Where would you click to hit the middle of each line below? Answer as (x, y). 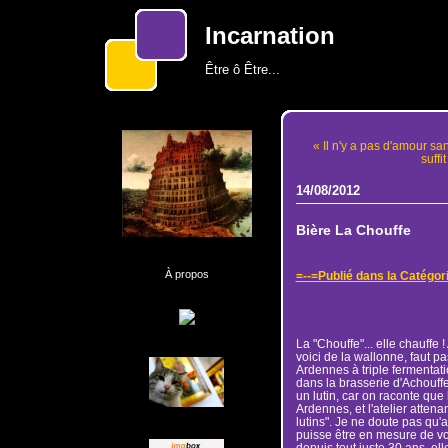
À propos (186, 274)
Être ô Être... (242, 69)
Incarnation (269, 36)
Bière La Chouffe (353, 230)
